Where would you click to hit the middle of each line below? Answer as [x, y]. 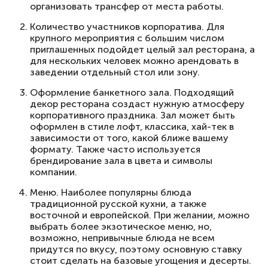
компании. [55, 172]
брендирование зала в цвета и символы [121, 161]
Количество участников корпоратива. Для [127, 27]
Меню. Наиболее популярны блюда [111, 192]
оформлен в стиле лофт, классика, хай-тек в [132, 127]
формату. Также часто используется [115, 149]
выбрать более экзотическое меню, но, [121, 226]
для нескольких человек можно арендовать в [134, 61]
